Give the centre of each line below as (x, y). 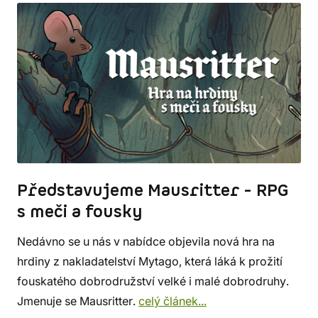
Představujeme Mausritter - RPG (153, 191)
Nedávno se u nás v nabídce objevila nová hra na (146, 241)
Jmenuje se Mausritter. (78, 301)
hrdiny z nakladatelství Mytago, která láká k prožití (150, 261)
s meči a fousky (80, 212)
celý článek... (172, 301)
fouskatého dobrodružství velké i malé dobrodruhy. (153, 281)
